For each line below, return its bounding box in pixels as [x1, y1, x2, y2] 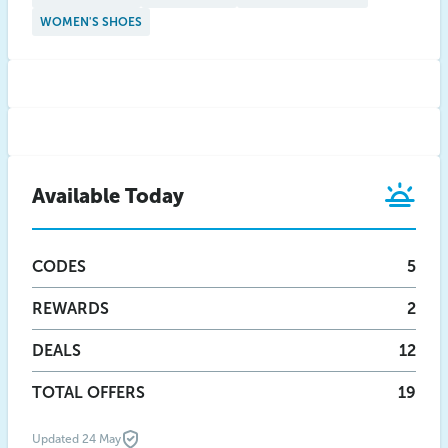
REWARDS [32, 299, 109, 318]
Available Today [32, 184, 184, 208]
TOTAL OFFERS [32, 383, 145, 402]
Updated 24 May [32, 432, 121, 446]
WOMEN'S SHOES [40, 15, 142, 29]
